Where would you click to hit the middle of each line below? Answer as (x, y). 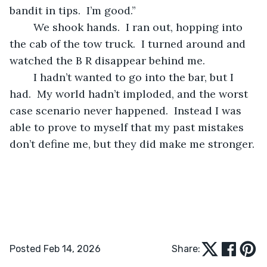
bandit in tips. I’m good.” (73, 10)
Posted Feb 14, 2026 (55, 249)
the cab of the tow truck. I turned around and (129, 44)
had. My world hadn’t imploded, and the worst (130, 94)
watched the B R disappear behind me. (107, 60)
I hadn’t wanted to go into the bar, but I (27, 77)
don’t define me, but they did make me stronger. (132, 144)
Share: (186, 249)
